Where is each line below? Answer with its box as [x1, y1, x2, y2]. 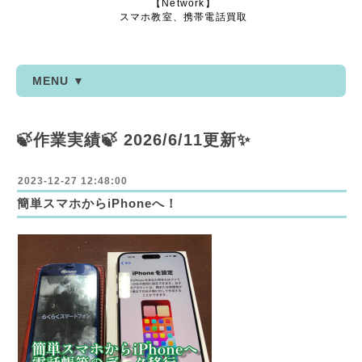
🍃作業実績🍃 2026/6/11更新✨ [16, 131, 250, 149]
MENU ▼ [32, 74, 85, 87]
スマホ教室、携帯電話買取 [119, 11, 248, 23]
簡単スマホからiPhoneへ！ [17, 196, 178, 210]
